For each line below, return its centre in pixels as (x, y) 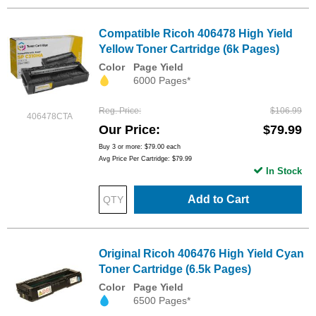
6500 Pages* (162, 300)
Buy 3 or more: (122, 146)
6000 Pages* (162, 80)
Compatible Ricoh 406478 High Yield (196, 33)
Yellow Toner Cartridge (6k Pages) (189, 49)
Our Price (127, 129)
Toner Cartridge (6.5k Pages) (175, 269)
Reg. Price (119, 110)
